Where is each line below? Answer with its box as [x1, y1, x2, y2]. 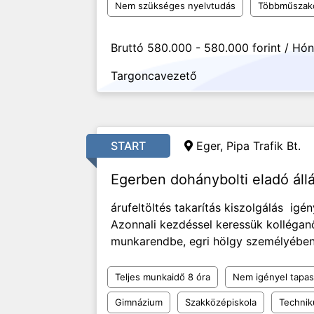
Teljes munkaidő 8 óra [115, 271, 210, 282]
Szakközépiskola [185, 296, 257, 308]
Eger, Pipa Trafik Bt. [196, 139, 301, 153]
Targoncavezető [111, 69, 197, 83]
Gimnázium [115, 296, 163, 308]
